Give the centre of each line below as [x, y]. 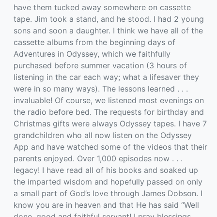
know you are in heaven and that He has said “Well [106, 205]
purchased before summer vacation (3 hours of [100, 65]
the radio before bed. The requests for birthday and [109, 112]
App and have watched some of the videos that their [110, 147]
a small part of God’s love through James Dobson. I [108, 193]
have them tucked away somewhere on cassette [102, 7]
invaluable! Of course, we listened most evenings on [109, 100]
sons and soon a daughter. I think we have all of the [108, 31]
